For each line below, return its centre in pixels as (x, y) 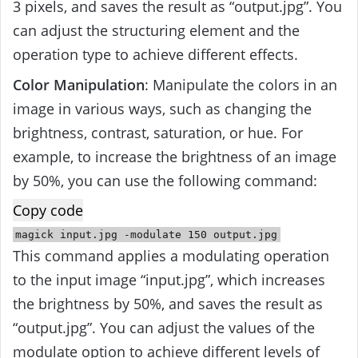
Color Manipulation (79, 85)
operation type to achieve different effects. (155, 55)
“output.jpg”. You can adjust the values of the (164, 328)
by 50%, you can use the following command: (165, 181)
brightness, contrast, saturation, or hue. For (158, 133)
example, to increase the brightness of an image (175, 157)
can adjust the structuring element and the (156, 31)
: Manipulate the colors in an (241, 85)
